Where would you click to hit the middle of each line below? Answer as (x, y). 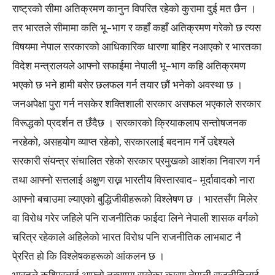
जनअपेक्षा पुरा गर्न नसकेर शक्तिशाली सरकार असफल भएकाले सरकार (137, 103)
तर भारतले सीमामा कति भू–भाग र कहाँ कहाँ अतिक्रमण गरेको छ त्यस (137, 27)
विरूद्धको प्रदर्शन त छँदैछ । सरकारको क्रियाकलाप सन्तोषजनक (130, 122)
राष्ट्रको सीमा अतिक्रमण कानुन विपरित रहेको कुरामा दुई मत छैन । (134, 8)
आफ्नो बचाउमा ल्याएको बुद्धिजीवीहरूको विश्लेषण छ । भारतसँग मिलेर (135, 199)
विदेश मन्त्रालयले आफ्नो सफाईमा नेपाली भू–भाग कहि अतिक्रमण (129, 65)
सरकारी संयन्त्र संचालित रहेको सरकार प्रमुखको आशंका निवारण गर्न (136, 161)
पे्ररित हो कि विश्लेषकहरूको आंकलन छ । (88, 256)
